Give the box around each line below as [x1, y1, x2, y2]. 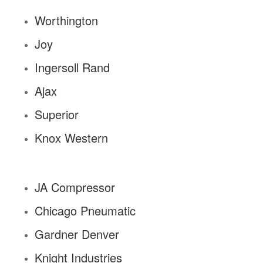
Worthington [34, 12, 98, 29]
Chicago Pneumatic [34, 202, 136, 220]
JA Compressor [34, 178, 115, 196]
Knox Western [34, 129, 108, 147]
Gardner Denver [34, 225, 119, 243]
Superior [34, 106, 79, 123]
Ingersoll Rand [34, 59, 110, 76]
